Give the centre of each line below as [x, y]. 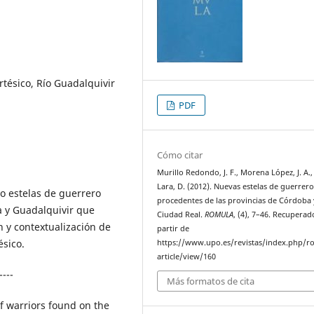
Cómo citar [180, 155]
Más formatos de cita [211, 281]
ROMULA [219, 214]
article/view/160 [187, 256]
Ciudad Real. [181, 214]
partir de [173, 228]
